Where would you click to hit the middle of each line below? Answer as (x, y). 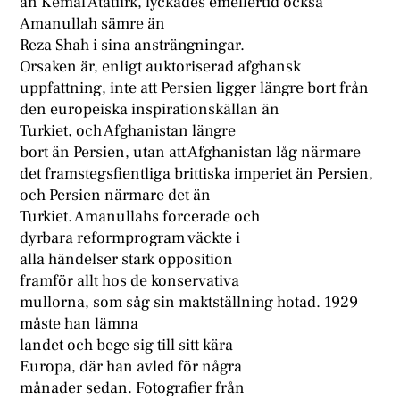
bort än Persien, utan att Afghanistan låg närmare (191, 153)
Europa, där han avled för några (131, 367)
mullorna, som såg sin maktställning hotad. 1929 (189, 303)
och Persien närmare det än (116, 196)
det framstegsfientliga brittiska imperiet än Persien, (197, 174)
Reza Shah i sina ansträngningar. (133, 46)
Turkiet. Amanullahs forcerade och (140, 217)
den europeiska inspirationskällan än (150, 110)
